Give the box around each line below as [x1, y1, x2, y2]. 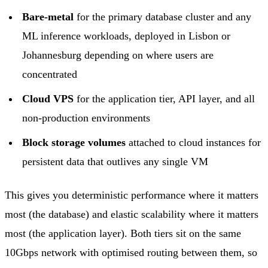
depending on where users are [81, 48, 214, 61]
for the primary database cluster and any [73, 10, 251, 23]
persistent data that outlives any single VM [22, 155, 208, 167]
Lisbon [188, 29, 218, 42]
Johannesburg [22, 48, 81, 61]
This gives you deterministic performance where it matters [5, 188, 258, 201]
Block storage [22, 136, 85, 148]
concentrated [22, 68, 77, 80]
